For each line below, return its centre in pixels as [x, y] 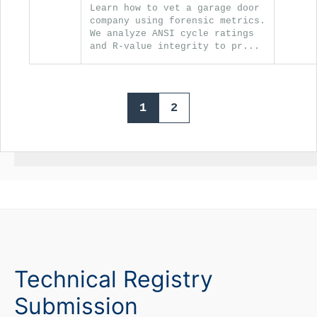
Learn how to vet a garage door [175, 8]
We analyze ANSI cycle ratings [172, 33]
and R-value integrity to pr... [175, 46]
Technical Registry [114, 279]
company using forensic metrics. [178, 21]
